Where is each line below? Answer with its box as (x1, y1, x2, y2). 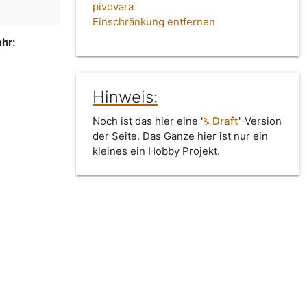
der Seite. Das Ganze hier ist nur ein (93, 130, 269, 143)
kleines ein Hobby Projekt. (93, 145, 221, 158)
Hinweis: (93, 87, 158, 108)
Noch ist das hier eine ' (93, 114, 204, 128)
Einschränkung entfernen (93, 15, 216, 29)
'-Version (238, 114, 282, 128)
